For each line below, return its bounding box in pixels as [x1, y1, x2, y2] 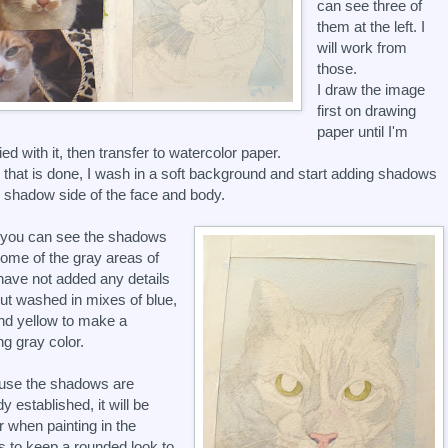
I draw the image [317, 80, 426, 98]
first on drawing [317, 101, 417, 119]
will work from [317, 38, 408, 56]
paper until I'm [317, 122, 409, 140]
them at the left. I [317, 17, 426, 35]
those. [317, 59, 358, 77]
